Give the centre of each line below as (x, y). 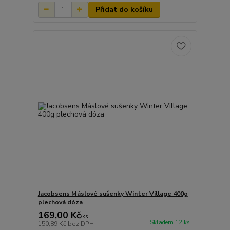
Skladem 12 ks (170, 223)
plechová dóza (60, 203)
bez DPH (81, 224)
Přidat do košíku (124, 9)
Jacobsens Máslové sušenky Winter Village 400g (113, 194)
